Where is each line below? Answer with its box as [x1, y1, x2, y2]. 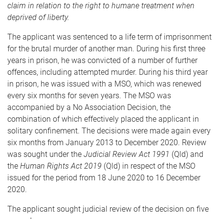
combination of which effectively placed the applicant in [7, 114, 199, 124]
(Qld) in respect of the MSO [102, 161, 196, 171]
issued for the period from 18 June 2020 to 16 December [7, 173, 200, 182]
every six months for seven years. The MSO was [7, 91, 171, 100]
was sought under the [7, 150, 84, 159]
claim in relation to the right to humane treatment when [7, 1, 195, 10]
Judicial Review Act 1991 [84, 150, 170, 159]
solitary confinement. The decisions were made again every [7, 126, 211, 135]
